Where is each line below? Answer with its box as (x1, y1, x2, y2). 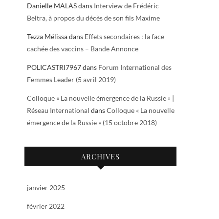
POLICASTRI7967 (27, 63, 81, 71)
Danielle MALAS (27, 1, 77, 10)
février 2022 (27, 202, 65, 210)
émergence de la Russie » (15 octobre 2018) (27, 118, 157, 127)
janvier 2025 (27, 183, 65, 192)
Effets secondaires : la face (85, 32, 164, 41)
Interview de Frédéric (94, 1, 159, 10)
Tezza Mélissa (27, 32, 67, 41)
